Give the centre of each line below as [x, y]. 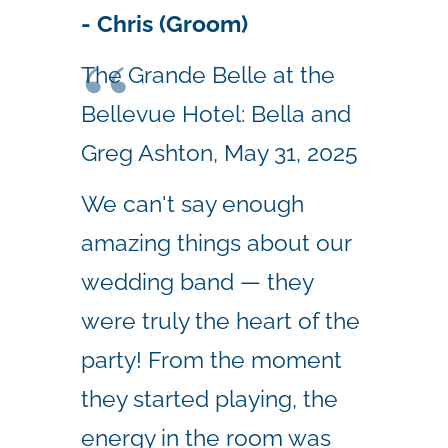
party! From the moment [211, 359]
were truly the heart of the [220, 320]
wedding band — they [197, 281]
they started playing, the [209, 398]
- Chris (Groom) [164, 24]
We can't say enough [192, 203]
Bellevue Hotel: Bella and [216, 114]
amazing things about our [216, 242]
